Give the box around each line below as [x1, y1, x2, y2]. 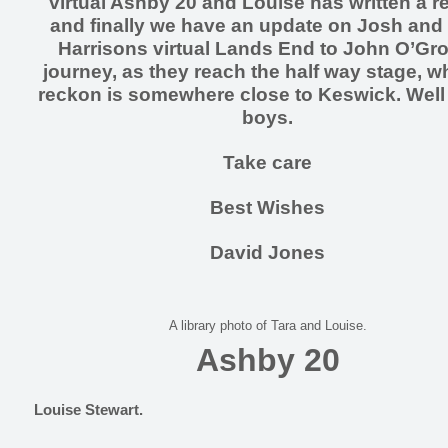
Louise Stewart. [34, 401, 143, 418]
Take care [223, 152, 312, 173]
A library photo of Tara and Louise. [168, 318, 367, 333]
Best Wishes [210, 197, 325, 218]
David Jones [210, 242, 325, 263]
